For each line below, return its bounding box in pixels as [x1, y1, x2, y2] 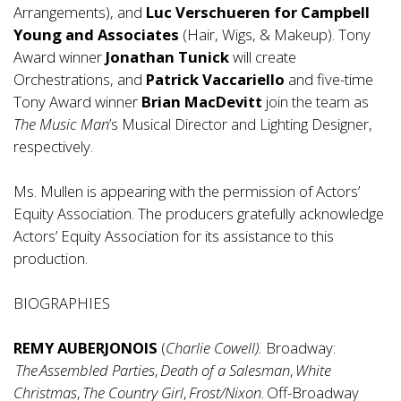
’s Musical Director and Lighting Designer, [109, 114, 372, 135]
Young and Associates [13, 24, 179, 46]
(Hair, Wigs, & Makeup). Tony [179, 24, 371, 46]
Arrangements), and [13, 2, 146, 23]
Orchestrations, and [13, 69, 146, 90]
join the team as [262, 91, 369, 113]
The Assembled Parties [15, 360, 155, 381]
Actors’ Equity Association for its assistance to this [13, 226, 334, 247]
